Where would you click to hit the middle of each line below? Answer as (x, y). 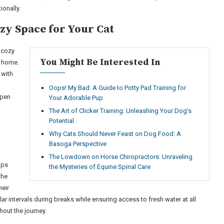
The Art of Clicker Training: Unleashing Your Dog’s (120, 111)
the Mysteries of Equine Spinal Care (99, 167)
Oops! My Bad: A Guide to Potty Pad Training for (117, 88)
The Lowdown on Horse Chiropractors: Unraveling (120, 157)
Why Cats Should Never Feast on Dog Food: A (115, 134)
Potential (61, 121)
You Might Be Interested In (100, 62)
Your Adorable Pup (76, 98)
